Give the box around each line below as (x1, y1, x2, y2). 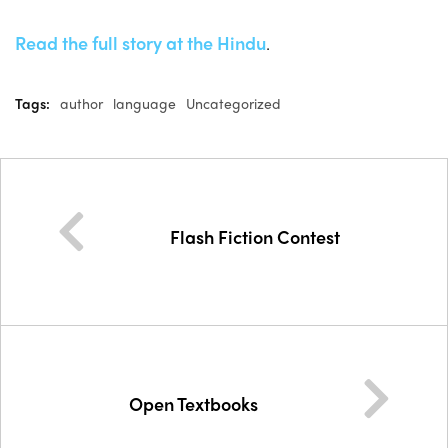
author (60, 93, 103, 113)
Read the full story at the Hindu (15, 30, 266, 55)
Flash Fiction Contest (169, 223, 340, 249)
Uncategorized (186, 93, 281, 113)
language (113, 93, 176, 113)
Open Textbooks (129, 390, 258, 416)
